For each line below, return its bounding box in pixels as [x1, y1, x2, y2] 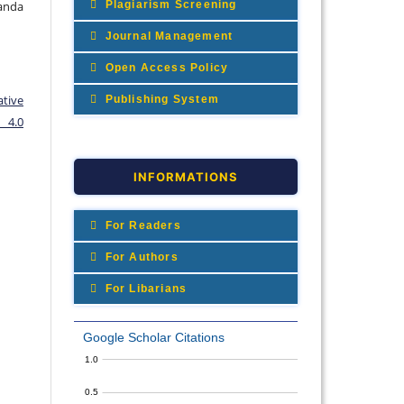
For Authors [101, 250, 179, 263]
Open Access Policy [101, 60, 229, 74]
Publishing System [101, 92, 220, 106]
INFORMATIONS [133, 169, 238, 184]
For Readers [101, 218, 181, 232]
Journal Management [101, 29, 234, 42]
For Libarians [101, 281, 188, 295]
